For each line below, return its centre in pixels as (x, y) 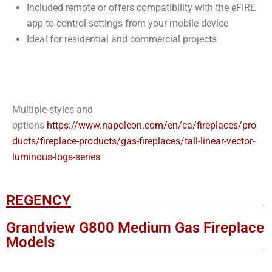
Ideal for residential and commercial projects (122, 39)
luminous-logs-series (56, 157)
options (29, 126)
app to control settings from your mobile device (127, 24)
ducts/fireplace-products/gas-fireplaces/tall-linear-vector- (134, 141)
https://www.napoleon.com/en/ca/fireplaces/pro (151, 126)
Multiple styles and (53, 110)
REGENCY (39, 201)
